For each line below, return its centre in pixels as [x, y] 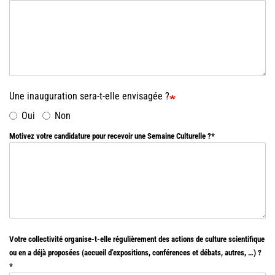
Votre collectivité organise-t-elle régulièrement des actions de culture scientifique [137, 239]
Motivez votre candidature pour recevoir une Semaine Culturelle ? [110, 136]
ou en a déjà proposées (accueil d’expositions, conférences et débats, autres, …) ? [135, 252]
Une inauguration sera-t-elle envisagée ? [89, 96]
